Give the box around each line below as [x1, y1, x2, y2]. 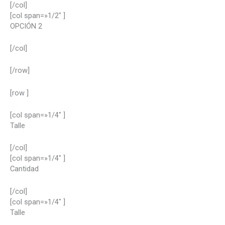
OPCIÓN [10, 21, 38, 31]
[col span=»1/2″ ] [10, 11, 65, 20]
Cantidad [10, 164, 39, 174]
